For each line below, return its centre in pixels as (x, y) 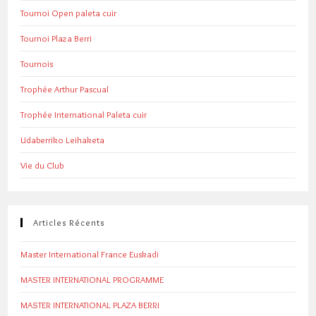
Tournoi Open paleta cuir (69, 13)
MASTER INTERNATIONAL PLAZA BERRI (90, 305)
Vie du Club (42, 165)
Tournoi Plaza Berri (56, 38)
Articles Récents (69, 223)
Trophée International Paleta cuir (84, 115)
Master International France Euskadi (90, 254)
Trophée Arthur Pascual (65, 89)
